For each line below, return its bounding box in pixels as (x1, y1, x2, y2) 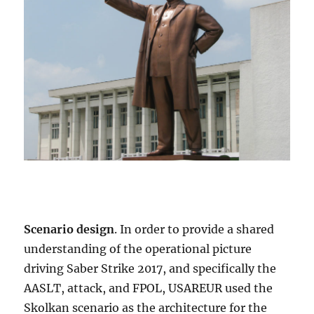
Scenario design (24, 222, 115, 237)
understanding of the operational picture (24, 242, 252, 257)
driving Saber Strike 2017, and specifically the (24, 261, 277, 276)
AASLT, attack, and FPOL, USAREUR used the (24, 281, 273, 296)
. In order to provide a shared (114, 222, 275, 237)
